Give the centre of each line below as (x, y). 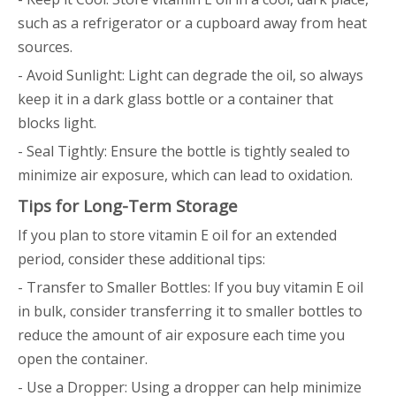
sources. (45, 47)
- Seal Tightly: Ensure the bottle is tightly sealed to (184, 151)
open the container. (83, 359)
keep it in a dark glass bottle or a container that (175, 99)
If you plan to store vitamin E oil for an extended (177, 235)
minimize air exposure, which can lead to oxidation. (185, 175)
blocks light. (57, 123)
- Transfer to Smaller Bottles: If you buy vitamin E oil (190, 287)
